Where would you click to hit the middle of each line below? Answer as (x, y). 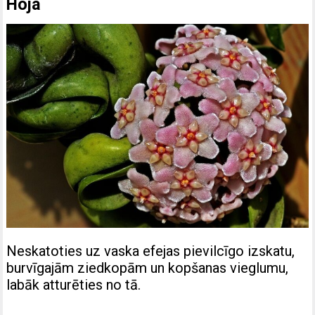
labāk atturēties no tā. (74, 285)
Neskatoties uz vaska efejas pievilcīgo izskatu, (151, 251)
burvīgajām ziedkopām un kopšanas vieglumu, (148, 268)
